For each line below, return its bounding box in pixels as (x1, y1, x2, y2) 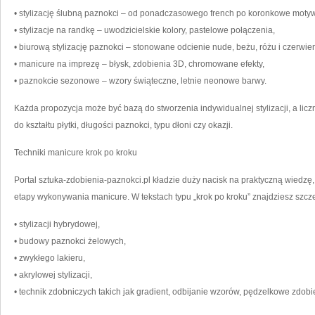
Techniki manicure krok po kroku (14, 148, 137, 157)
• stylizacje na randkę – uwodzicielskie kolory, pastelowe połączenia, (14, 25, 275, 35)
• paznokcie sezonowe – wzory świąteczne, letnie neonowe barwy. (14, 76, 266, 86)
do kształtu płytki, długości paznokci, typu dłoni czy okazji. (14, 120, 233, 130)
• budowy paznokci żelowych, (14, 236, 126, 246)
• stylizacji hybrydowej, (14, 219, 100, 229)
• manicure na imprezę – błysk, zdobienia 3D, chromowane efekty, (14, 59, 264, 69)
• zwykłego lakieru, (14, 253, 85, 263)
